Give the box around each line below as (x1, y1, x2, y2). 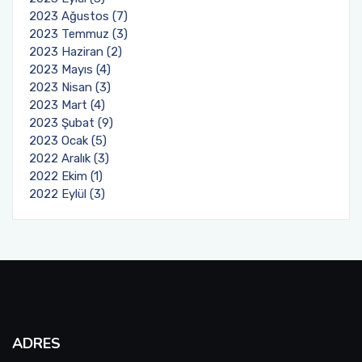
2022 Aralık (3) (29, 151, 109, 166)
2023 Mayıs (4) (29, 62, 111, 77)
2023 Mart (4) (29, 98, 105, 112)
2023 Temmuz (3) (29, 27, 128, 41)
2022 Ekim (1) (29, 169, 103, 183)
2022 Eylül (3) (29, 187, 105, 201)
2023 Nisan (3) (29, 80, 111, 95)
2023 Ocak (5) (29, 133, 107, 148)
